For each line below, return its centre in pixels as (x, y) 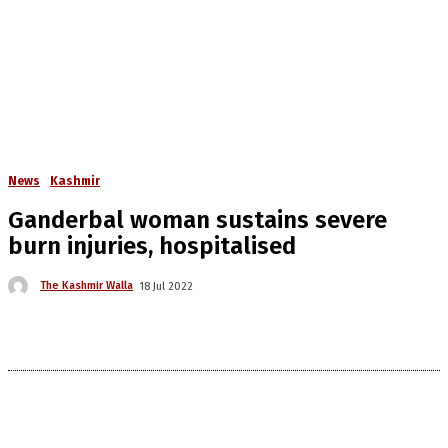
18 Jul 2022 (166, 286)
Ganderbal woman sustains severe (197, 220)
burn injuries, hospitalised (152, 246)
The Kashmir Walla (86, 286)
